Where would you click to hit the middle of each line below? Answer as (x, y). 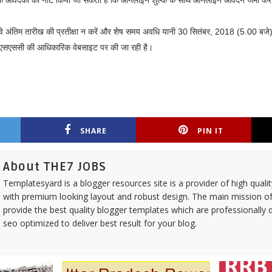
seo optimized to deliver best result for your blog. (100, 223)
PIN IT (211, 131)
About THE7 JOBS (54, 167)
